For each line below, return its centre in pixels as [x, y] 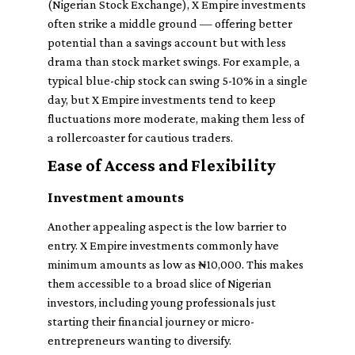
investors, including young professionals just [162, 302]
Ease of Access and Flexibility [162, 165]
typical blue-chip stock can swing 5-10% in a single [177, 80]
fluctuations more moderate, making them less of [176, 118]
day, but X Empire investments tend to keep [162, 99]
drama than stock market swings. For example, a [174, 61]
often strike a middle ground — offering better [170, 23]
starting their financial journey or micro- [151, 321]
